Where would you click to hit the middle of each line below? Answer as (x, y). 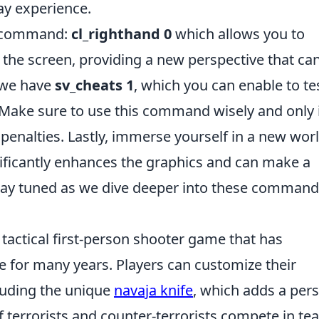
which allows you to (238, 34)
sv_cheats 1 (94, 85)
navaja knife (153, 290)
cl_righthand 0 (121, 34)
